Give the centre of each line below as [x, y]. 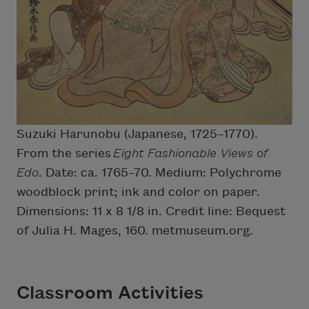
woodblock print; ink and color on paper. [138, 192]
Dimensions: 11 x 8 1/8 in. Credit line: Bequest [151, 211]
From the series [65, 153]
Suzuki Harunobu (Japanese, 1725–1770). [137, 134]
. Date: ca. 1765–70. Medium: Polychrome [160, 172]
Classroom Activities [110, 293]
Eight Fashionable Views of [190, 153]
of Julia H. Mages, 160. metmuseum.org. [135, 230]
